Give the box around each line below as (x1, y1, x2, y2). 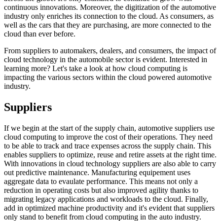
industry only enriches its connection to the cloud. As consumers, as (4, 12, 214, 21)
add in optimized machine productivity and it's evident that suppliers (4, 204, 215, 213)
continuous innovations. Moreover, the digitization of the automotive (4, 3, 216, 12)
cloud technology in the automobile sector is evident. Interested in (4, 55, 207, 64)
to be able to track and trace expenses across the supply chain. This (4, 142, 211, 150)
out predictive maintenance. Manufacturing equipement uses (4, 168, 190, 177)
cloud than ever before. (4, 30, 75, 38)
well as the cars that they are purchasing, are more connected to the (4, 21, 211, 30)
